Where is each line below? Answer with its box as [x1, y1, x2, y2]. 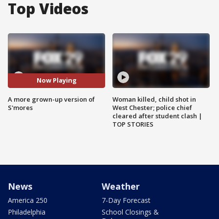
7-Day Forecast [102, 195, 151, 205]
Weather [102, 180, 140, 192]
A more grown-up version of [8, 94, 95, 104]
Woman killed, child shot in [112, 94, 196, 104]
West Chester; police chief [112, 103, 192, 112]
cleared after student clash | [112, 111, 202, 120]
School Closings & [102, 207, 159, 217]
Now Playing [36, 76, 77, 85]
